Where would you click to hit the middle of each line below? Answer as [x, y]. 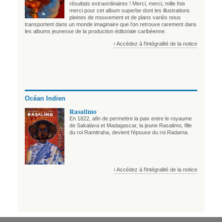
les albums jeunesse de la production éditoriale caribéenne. [95, 31]
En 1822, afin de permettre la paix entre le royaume [131, 118]
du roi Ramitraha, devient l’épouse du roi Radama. [129, 132]
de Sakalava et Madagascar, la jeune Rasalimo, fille [131, 125]
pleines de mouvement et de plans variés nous [125, 17]
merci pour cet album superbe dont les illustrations [130, 10]
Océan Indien [45, 99]
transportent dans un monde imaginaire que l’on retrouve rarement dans [111, 24]
